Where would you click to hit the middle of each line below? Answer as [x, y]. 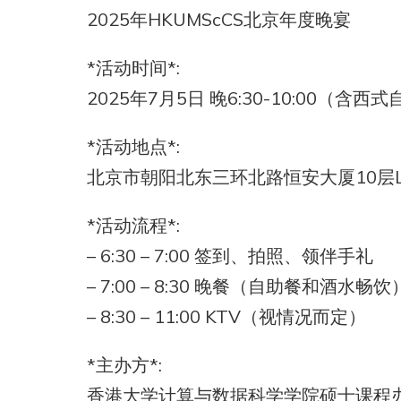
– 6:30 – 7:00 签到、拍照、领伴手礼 [230, 256]
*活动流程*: [133, 226]
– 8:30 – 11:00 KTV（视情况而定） [226, 317]
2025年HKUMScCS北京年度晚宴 [219, 20]
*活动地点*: [133, 147]
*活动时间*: [133, 68]
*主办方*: [124, 365]
